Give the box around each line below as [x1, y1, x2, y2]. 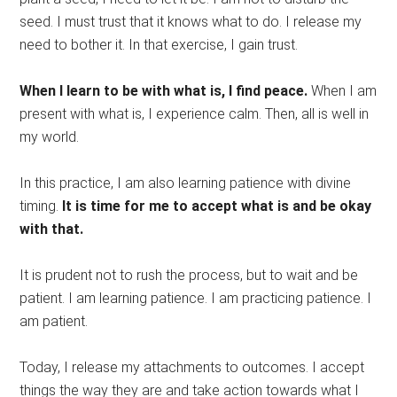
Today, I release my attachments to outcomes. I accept [19, 359, 365, 377]
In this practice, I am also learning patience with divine [19, 175, 352, 192]
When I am [307, 82, 378, 100]
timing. [19, 198, 63, 215]
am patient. [19, 313, 89, 331]
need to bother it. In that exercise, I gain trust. [19, 36, 299, 54]
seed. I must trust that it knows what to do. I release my [19, 13, 362, 31]
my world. [19, 128, 80, 146]
